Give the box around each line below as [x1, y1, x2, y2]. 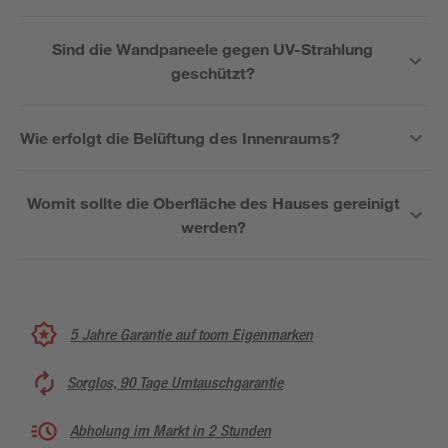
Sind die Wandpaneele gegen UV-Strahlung [52, 39, 374, 58]
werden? [180, 217, 247, 236]
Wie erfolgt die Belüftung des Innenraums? [20, 128, 340, 147]
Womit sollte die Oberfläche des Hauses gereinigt [27, 193, 400, 212]
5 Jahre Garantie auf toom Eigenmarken [70, 324, 313, 344]
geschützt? [170, 63, 255, 82]
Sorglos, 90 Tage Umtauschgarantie [67, 373, 283, 392]
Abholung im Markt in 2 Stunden [70, 421, 271, 440]
